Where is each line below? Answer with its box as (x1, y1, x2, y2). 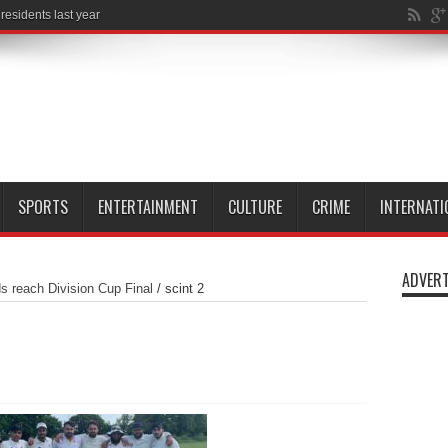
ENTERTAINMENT (97, 195, 198, 219)
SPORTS (17, 195, 68, 219)
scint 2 (164, 281, 204, 296)
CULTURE (227, 195, 282, 219)
